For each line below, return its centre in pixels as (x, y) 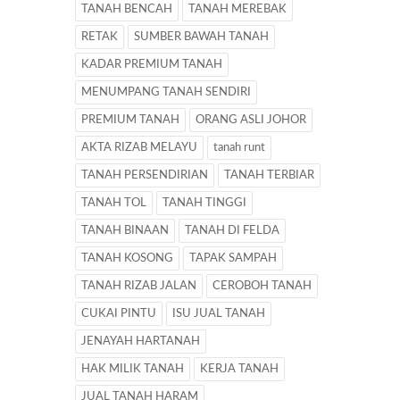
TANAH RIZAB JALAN (139, 287)
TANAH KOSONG (127, 259)
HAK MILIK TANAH (133, 370)
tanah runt (239, 148)
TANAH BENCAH (127, 10)
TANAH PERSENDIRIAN (145, 176)
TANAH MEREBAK (237, 10)
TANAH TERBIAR (269, 176)
